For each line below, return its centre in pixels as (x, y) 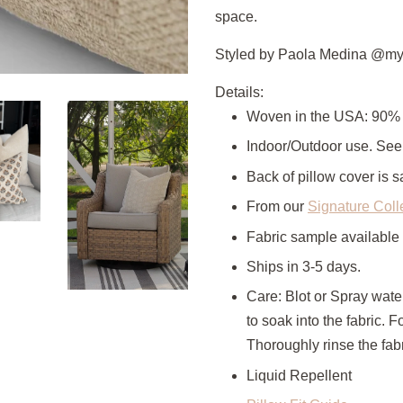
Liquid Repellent (299, 375)
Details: (239, 92)
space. (236, 17)
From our (277, 207)
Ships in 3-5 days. (305, 266)
